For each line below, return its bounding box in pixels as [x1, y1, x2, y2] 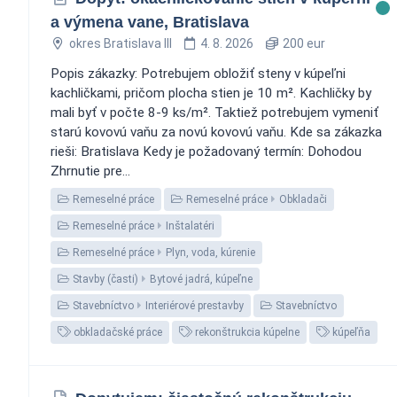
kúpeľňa [330, 325, 370, 339]
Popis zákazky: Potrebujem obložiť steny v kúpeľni [51, 65, 346, 82]
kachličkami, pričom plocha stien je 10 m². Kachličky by [51, 84, 371, 101]
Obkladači [279, 192, 327, 206]
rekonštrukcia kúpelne [192, 325, 300, 339]
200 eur [279, 35, 325, 51]
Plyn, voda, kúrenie [166, 245, 255, 259]
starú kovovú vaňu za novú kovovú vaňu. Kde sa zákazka [51, 123, 382, 140]
